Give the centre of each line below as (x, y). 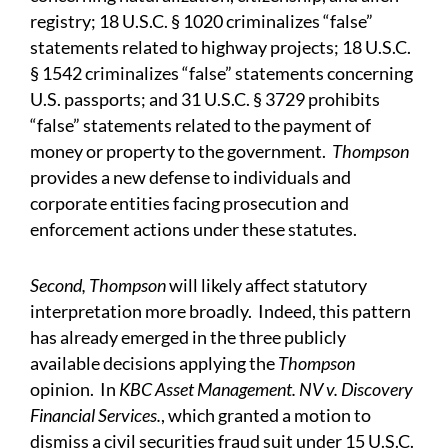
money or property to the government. (181, 151)
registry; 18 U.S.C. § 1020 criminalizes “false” (201, 21)
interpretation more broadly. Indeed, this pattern (220, 311)
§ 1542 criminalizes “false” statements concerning (221, 73)
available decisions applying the (154, 363)
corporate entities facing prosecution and (189, 203)
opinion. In (74, 389)
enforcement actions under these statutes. (193, 229)
